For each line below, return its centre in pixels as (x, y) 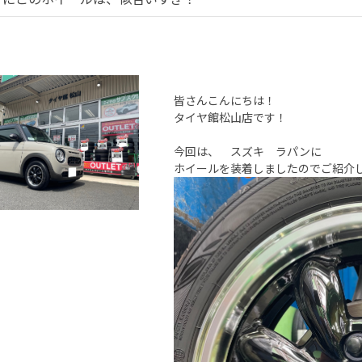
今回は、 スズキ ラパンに (248, 152)
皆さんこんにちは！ (225, 101)
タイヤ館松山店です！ (230, 118)
